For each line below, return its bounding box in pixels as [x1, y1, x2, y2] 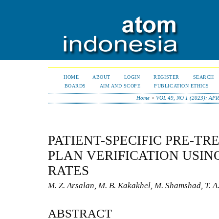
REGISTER [153, 74, 179, 80]
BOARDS [64, 83, 86, 88]
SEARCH [193, 74, 214, 80]
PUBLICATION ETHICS [154, 83, 209, 88]
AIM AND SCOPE [99, 83, 141, 88]
